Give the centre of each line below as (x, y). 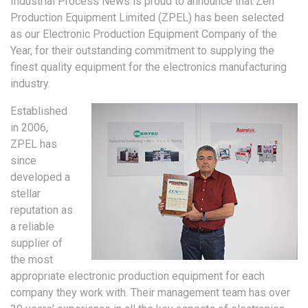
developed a (40, 177)
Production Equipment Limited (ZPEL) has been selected (147, 17)
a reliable (32, 226)
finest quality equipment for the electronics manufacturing (148, 67)
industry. (30, 83)
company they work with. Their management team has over (150, 292)
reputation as (42, 210)
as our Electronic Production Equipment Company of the (144, 34)
